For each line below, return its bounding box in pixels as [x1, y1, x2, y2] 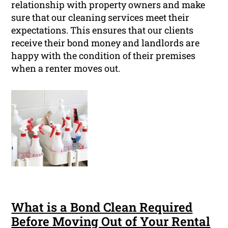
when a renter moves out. [11, 62, 121, 75]
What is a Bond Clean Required [11, 199, 193, 216]
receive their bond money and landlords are [11, 37, 200, 49]
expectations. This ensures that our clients [11, 24, 194, 37]
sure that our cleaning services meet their [11, 11, 190, 24]
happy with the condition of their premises [11, 49, 196, 62]
